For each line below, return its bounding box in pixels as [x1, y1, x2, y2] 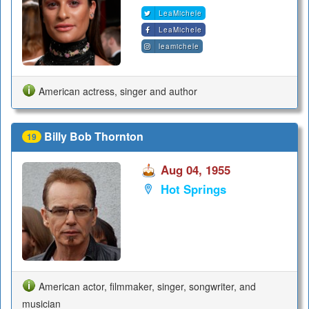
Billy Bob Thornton [44, 128, 143, 144]
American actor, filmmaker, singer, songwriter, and [39, 279, 256, 293]
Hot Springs [160, 180, 226, 197]
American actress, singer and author [39, 83, 197, 98]
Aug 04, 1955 [160, 161, 230, 179]
